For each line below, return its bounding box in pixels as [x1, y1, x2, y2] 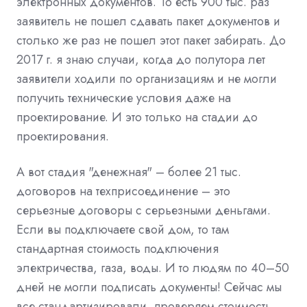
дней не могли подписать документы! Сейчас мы [16, 278, 282, 296]
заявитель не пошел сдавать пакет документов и [16, 12, 280, 30]
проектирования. [16, 127, 109, 145]
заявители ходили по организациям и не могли [16, 69, 277, 88]
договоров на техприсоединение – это [16, 182, 230, 200]
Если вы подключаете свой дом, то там [16, 220, 229, 238]
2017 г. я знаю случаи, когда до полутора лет [16, 50, 265, 69]
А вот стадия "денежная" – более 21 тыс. [16, 162, 241, 181]
